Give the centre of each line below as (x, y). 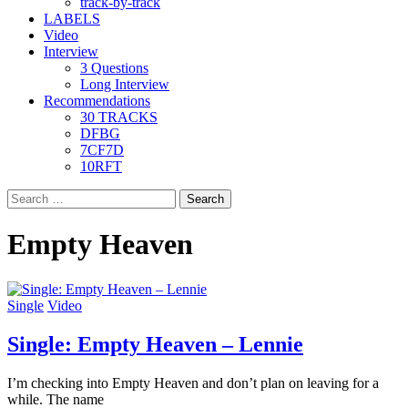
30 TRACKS (119, 117)
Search (26, 196)
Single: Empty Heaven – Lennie (155, 344)
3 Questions (114, 68)
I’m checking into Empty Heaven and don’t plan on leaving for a (193, 382)
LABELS (72, 19)
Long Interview (125, 84)
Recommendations (97, 101)
